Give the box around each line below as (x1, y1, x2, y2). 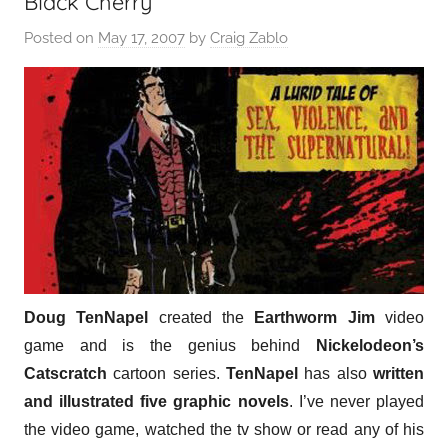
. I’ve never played (288, 392, 425, 410)
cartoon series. (107, 364, 226, 382)
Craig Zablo (210, 28, 288, 47)
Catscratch (24, 364, 107, 382)
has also (298, 364, 373, 382)
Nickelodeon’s (316, 336, 424, 354)
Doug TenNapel (24, 308, 149, 326)
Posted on (24, 28, 98, 47)
